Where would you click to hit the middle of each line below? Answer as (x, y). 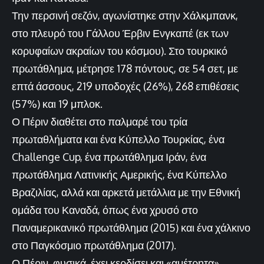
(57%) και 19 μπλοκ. (57, 103)
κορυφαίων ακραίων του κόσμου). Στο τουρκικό (120, 50)
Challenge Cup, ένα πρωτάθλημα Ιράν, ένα (109, 156)
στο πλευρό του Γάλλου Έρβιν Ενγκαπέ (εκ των (120, 33)
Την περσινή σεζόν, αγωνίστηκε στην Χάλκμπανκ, (125, 15)
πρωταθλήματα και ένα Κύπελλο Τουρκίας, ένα (118, 139)
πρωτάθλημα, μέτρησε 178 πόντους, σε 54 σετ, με (125, 68)
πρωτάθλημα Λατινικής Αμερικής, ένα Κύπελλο (119, 174)
